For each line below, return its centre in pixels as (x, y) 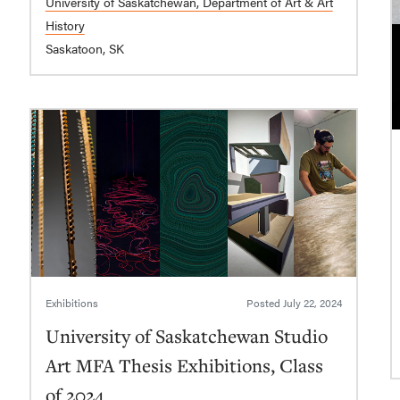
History (65, 25)
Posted (265, 302)
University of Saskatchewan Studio (186, 335)
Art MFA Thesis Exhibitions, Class (184, 365)
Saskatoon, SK (84, 49)
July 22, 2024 (313, 302)
